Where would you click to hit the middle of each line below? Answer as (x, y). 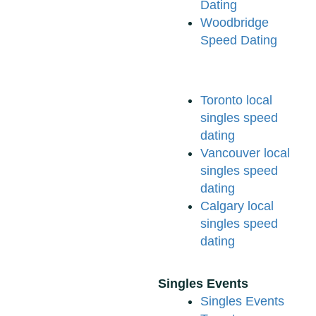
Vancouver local (245, 153)
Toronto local (236, 101)
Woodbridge (235, 23)
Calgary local (237, 206)
